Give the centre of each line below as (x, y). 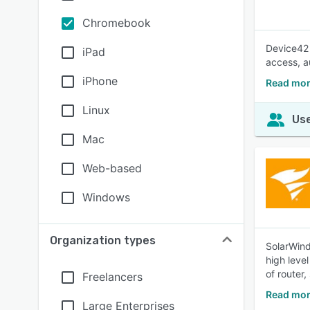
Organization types (103, 240)
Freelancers (112, 277)
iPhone (100, 81)
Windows (106, 197)
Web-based (112, 168)
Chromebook (117, 23)
